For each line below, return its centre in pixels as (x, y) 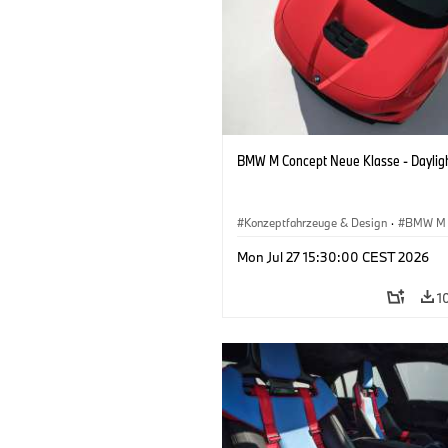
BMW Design (277, 245)
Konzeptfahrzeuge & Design (315, 222)
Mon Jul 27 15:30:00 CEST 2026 (333, 256)
